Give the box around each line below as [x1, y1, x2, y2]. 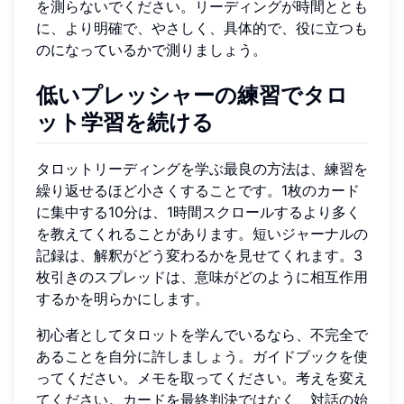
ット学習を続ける [36, 109, 214, 136]
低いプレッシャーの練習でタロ [36, 82, 348, 109]
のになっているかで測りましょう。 [36, 41, 267, 60]
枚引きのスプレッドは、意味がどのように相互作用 [36, 268, 368, 287]
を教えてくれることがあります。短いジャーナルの [36, 225, 368, 243]
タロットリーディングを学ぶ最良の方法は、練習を [36, 160, 368, 179]
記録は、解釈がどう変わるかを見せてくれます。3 [36, 246, 363, 265]
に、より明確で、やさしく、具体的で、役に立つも [36, 19, 368, 38]
